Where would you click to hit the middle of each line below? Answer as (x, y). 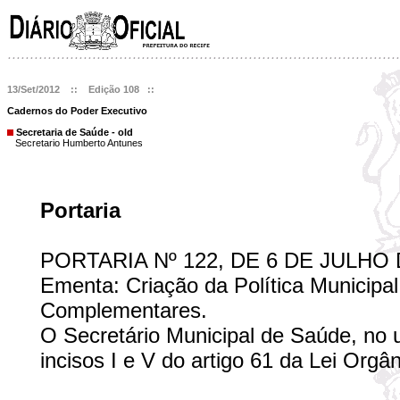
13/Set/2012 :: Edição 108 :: (81, 89)
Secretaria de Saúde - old (73, 132)
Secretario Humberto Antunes (79, 143)
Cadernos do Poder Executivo (77, 111)
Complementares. (124, 310)
